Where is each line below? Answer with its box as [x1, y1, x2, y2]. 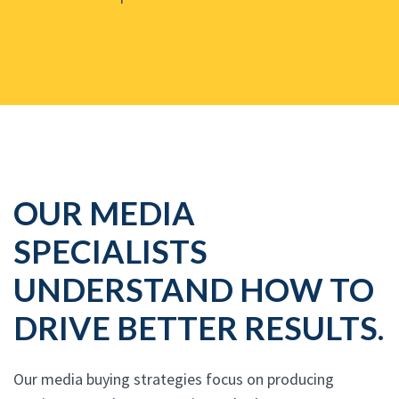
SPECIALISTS [13, 232, 208, 272]
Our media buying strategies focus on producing [13, 369, 334, 390]
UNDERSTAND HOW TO [13, 270, 374, 310]
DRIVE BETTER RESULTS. [13, 308, 384, 348]
